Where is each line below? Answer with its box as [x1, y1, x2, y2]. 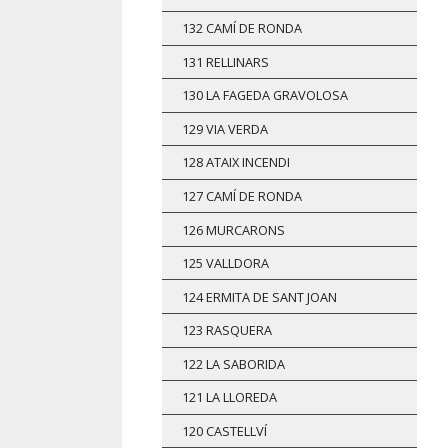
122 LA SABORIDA [182, 354, 285, 373]
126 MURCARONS [182, 220, 285, 239]
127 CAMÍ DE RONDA [182, 187, 302, 206]
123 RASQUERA [182, 321, 272, 340]
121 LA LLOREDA [182, 388, 277, 407]
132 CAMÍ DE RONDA [182, 19, 302, 38]
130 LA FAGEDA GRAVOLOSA [182, 86, 348, 105]
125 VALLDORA [182, 254, 269, 273]
